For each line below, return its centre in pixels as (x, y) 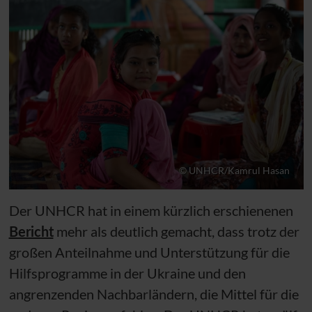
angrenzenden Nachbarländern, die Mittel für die (154, 294)
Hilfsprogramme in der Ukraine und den (127, 273)
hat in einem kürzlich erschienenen (189, 210)
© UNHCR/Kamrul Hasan (234, 170)
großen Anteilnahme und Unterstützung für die (149, 252)
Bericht (31, 231)
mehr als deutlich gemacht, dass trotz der (176, 231)
